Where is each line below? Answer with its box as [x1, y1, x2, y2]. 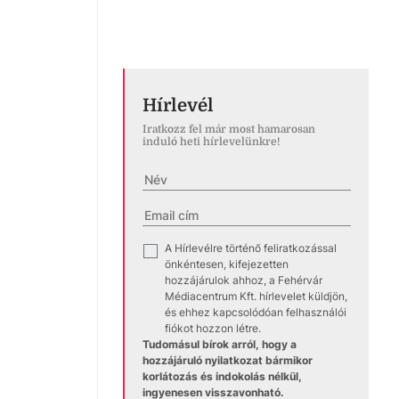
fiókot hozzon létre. [165, 321, 261, 335]
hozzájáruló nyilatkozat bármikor [142, 353, 313, 367]
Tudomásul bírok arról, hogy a [142, 337, 297, 351]
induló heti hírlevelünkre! [142, 134, 280, 148]
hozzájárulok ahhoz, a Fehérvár [165, 273, 322, 287]
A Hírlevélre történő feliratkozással [165, 240, 337, 255]
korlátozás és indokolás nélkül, [142, 369, 302, 383]
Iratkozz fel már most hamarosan [142, 122, 315, 135]
